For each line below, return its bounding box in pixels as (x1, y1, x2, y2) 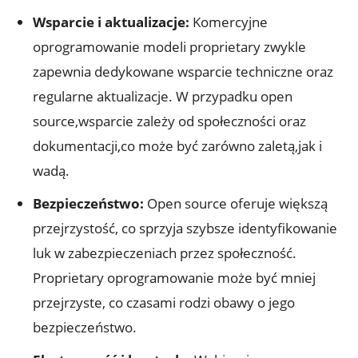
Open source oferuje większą (144, 193, 328, 213)
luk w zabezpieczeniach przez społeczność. (33, 243, 296, 262)
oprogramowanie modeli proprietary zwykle (33, 37, 306, 56)
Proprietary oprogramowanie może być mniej (33, 268, 316, 287)
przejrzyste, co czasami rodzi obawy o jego (33, 292, 295, 312)
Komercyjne (189, 12, 268, 31)
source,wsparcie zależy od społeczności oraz (33, 111, 306, 130)
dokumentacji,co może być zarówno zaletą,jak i (33, 136, 322, 155)
